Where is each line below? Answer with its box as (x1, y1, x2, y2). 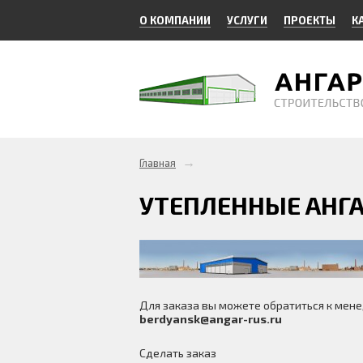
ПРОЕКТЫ (284, 14, 335, 27)
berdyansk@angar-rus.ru (139, 312, 282, 326)
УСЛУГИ (227, 14, 267, 27)
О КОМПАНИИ (139, 14, 211, 27)
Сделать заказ (139, 346, 216, 360)
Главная (139, 156, 176, 169)
